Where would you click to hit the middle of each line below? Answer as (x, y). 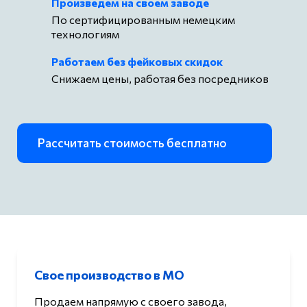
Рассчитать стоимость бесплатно (132, 143)
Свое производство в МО (109, 275)
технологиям (85, 34)
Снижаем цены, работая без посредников (160, 78)
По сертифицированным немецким (143, 19)
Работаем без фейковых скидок (137, 61)
